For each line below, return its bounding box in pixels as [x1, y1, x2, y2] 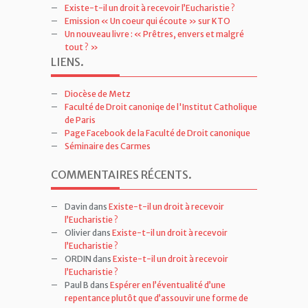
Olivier [65, 227, 91, 238]
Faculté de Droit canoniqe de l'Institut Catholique [65, 101, 257, 112]
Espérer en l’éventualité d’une [110, 279, 225, 290]
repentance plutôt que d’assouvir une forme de [65, 292, 248, 303]
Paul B [65, 279, 89, 290]
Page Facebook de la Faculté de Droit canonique [65, 127, 250, 138]
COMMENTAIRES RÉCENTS [51, 167, 188, 181]
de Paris [65, 114, 96, 125]
